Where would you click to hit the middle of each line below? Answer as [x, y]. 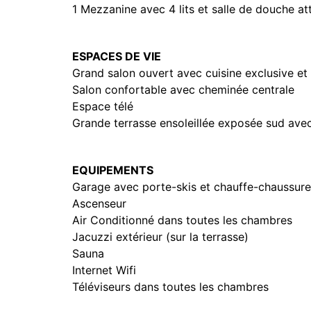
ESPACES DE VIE [117, 56]
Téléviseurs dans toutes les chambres [170, 287]
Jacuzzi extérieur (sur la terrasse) [160, 237]
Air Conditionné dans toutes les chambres [182, 220]
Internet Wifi [104, 270]
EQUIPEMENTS [113, 170]
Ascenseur [99, 203]
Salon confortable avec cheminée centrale [183, 90]
